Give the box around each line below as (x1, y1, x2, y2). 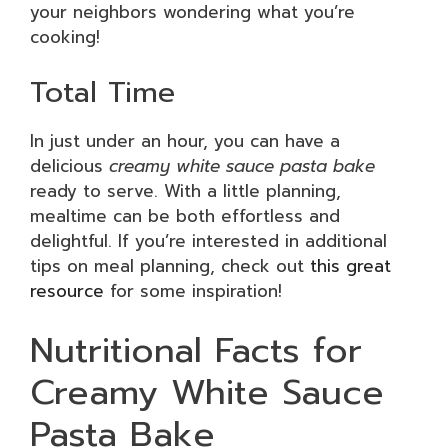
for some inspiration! (104, 278, 282, 304)
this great (310, 253, 391, 279)
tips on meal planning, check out (30, 253, 310, 279)
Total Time (30, 70, 175, 114)
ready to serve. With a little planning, (30, 178, 341, 204)
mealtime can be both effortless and (30, 203, 340, 229)
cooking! (30, 23, 100, 50)
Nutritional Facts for (30, 323, 362, 377)
